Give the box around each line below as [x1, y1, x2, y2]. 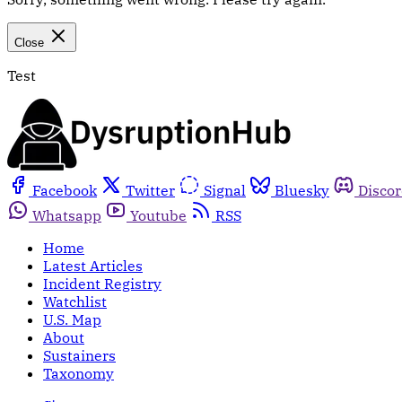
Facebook [32, 181, 97, 200]
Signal [204, 181, 246, 200]
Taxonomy [43, 364, 114, 383]
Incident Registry [43, 275, 162, 293]
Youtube [130, 206, 187, 225]
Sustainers [43, 346, 116, 365]
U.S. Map [43, 310, 101, 329]
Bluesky [275, 181, 329, 200]
